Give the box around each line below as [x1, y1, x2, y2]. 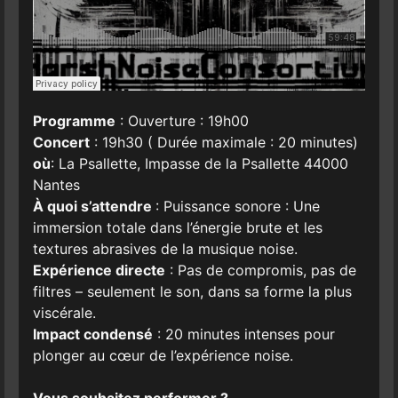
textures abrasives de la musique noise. [32, 239, 298, 258]
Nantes [32, 175, 80, 194]
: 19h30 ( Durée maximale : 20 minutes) [89, 132, 358, 151]
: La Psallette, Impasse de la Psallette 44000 [50, 154, 348, 172]
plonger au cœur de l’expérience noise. [32, 346, 293, 364]
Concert [32, 132, 90, 151]
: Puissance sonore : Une [155, 196, 320, 215]
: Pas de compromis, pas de [164, 260, 356, 279]
